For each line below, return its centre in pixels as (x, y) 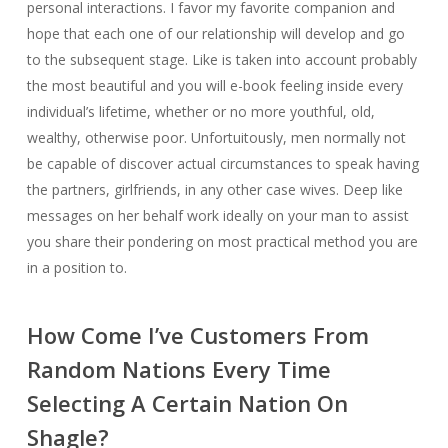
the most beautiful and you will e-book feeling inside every (214, 85)
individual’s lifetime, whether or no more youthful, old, (200, 111)
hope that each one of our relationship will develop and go (215, 33)
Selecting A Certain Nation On (187, 403)
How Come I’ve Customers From (197, 335)
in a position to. (76, 267)
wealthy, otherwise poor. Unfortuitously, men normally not (216, 137)
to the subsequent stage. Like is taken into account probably (221, 59)
